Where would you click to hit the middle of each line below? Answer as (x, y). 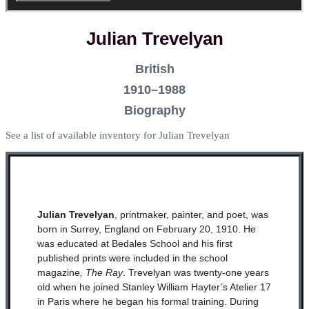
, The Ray (101, 272)
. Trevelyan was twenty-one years (196, 272)
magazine (58, 272)
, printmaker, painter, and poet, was (191, 214)
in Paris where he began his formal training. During (148, 301)
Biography (154, 111)
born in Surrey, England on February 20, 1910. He (146, 229)
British (154, 69)
